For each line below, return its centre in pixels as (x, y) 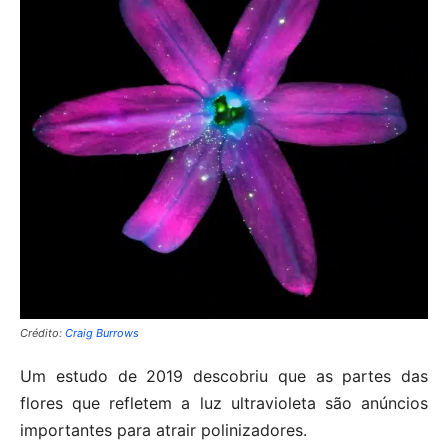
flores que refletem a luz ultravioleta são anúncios (224, 402)
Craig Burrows (102, 332)
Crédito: (42, 332)
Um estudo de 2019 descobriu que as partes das (224, 375)
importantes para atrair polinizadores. (163, 429)
